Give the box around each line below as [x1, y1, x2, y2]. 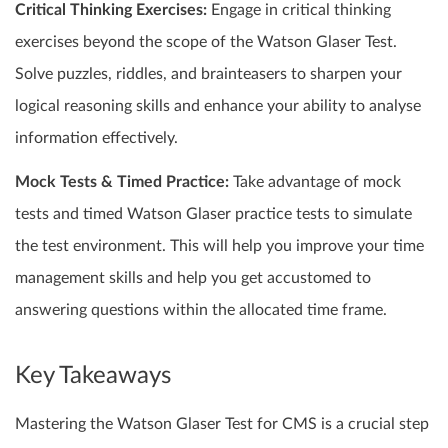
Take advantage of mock [229, 174, 401, 191]
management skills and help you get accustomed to [15, 270, 371, 287]
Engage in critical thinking [207, 2, 391, 19]
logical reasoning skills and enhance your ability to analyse [15, 98, 421, 115]
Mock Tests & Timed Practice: [15, 174, 229, 191]
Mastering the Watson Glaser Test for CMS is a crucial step [15, 416, 429, 433]
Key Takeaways [15, 364, 171, 389]
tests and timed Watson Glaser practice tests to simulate [15, 206, 412, 223]
